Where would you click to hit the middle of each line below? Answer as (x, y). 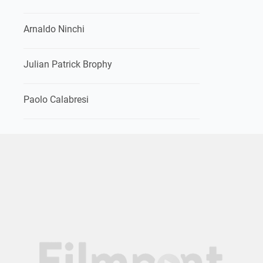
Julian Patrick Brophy (68, 64)
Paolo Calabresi (56, 100)
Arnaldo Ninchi (54, 29)
